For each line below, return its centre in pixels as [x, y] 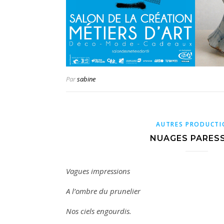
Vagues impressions [98, 171]
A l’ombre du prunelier [103, 191]
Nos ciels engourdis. [99, 211]
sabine [86, 79]
